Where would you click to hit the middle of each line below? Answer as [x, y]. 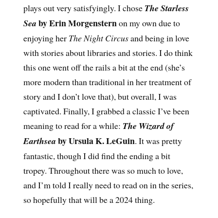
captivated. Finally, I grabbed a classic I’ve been [106, 111]
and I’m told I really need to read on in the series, [108, 185]
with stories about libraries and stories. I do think [108, 52]
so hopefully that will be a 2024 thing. [89, 199]
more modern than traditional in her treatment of [107, 82]
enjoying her [46, 38]
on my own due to [148, 23]
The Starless [166, 8]
